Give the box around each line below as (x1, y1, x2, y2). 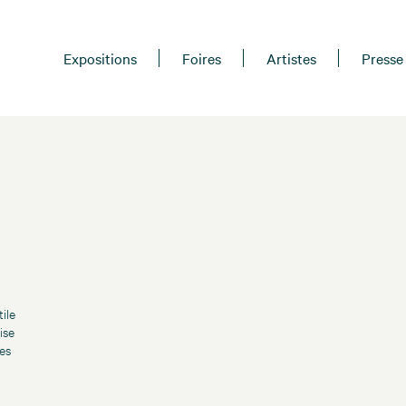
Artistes (266, 47, 316, 68)
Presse (362, 47, 403, 68)
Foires (182, 47, 221, 68)
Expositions (63, 47, 137, 68)
